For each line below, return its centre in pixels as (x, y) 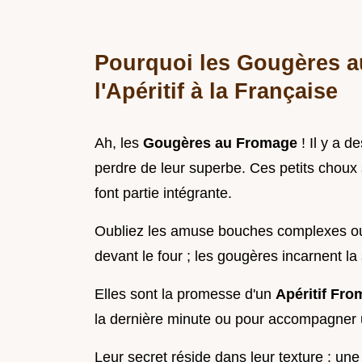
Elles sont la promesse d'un (185, 295)
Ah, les (119, 143)
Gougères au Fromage (222, 143)
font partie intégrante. (163, 194)
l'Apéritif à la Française (216, 91)
